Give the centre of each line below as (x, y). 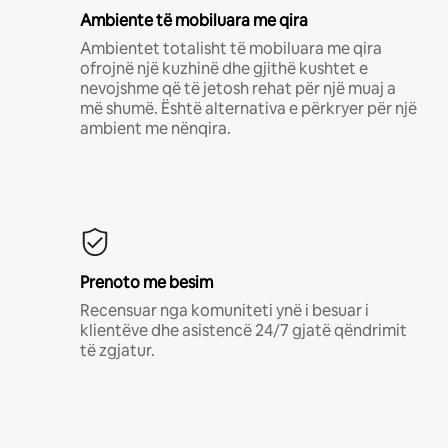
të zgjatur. (117, 350)
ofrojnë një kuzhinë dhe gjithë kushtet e (224, 68)
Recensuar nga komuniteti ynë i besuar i (224, 310)
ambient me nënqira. (155, 128)
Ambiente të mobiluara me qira (194, 20)
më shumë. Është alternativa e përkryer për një (248, 108)
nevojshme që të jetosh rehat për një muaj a (238, 88)
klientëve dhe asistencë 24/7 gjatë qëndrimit (243, 330)
